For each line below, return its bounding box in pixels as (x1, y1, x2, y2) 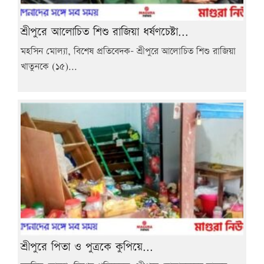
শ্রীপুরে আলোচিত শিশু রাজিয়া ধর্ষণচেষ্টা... (21, 24, 189, 40)
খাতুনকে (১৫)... (21, 60, 77, 74)
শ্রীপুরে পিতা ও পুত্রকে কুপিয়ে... (21, 239, 153, 256)
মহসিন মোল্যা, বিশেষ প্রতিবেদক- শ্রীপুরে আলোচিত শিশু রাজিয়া (21, 44, 236, 58)
